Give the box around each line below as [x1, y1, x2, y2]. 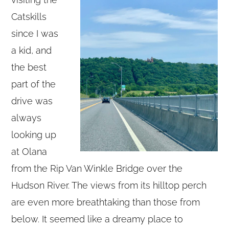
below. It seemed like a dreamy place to [11, 213, 184, 224]
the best [11, 61, 47, 73]
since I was [11, 28, 59, 39]
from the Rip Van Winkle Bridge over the [11, 163, 183, 174]
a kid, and [11, 44, 52, 56]
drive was [11, 95, 53, 106]
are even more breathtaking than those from [11, 196, 200, 208]
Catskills [11, 11, 47, 22]
